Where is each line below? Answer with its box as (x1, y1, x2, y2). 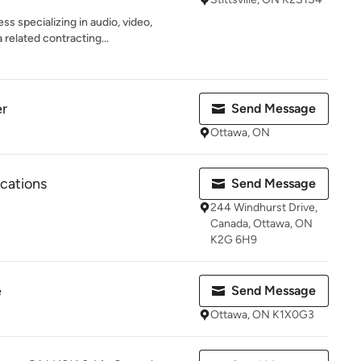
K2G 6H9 (210, 233, 257, 247)
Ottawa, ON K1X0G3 (210, 308, 314, 322)
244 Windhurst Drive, (210, 201, 317, 214)
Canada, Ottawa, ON (210, 217, 313, 230)
